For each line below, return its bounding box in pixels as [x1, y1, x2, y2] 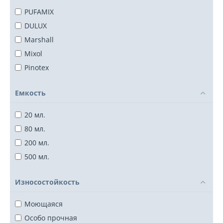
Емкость [15, 88, 46, 98]
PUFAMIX [24, 7, 54, 17]
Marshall [24, 35, 54, 45]
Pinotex [24, 63, 49, 73]
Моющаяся [24, 199, 63, 209]
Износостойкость [15, 177, 80, 187]
